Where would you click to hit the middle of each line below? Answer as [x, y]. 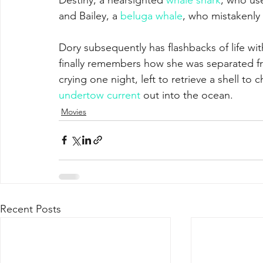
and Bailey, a [90, 16]
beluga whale [151, 16]
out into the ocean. [187, 95]
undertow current [100, 95]
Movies [74, 111]
